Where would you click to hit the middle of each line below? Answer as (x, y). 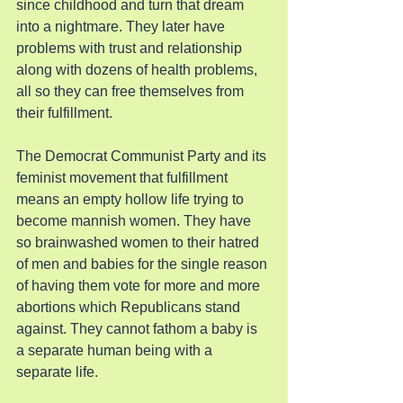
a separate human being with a (116, 350)
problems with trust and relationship (131, 48)
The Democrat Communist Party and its (143, 156)
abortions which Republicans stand (130, 307)
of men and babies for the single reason (143, 264)
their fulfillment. (64, 113)
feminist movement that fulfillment (124, 178)
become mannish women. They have (135, 221)
